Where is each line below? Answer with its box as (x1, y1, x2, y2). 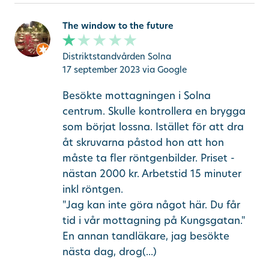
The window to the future (62, 19, 174, 31)
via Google (142, 64, 187, 76)
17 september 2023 (62, 64, 140, 76)
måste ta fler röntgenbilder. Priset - (62, 150, 235, 165)
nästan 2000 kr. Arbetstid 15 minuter (62, 166, 241, 180)
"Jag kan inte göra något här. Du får (62, 197, 240, 211)
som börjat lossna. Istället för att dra (62, 119, 244, 133)
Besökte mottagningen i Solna (62, 88, 211, 102)
